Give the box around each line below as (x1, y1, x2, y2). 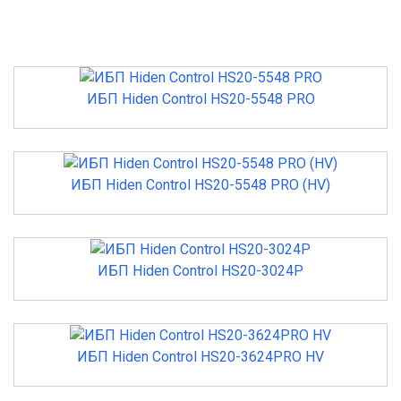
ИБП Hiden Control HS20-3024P (98, 261, 303, 279)
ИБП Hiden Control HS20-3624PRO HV (77, 347, 324, 365)
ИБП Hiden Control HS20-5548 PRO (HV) (71, 176, 330, 194)
